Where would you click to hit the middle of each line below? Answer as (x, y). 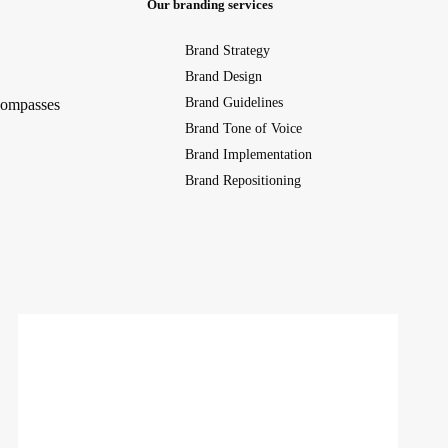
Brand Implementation (248, 154)
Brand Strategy (227, 50)
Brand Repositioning (242, 180)
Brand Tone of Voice (243, 128)
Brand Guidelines (233, 102)
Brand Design (223, 76)
